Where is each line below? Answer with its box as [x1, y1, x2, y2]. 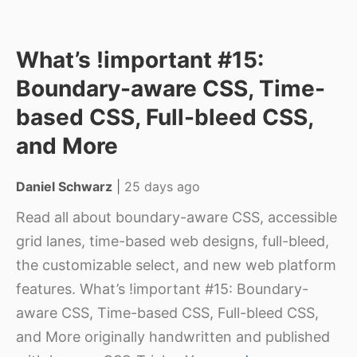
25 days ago [124, 178, 200, 194]
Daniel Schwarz [16, 178, 112, 194]
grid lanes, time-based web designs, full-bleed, [16, 233, 329, 249]
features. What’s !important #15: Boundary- [16, 280, 308, 297]
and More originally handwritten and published [16, 328, 330, 345]
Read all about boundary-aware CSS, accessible [16, 209, 337, 226]
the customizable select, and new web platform [16, 257, 336, 273]
